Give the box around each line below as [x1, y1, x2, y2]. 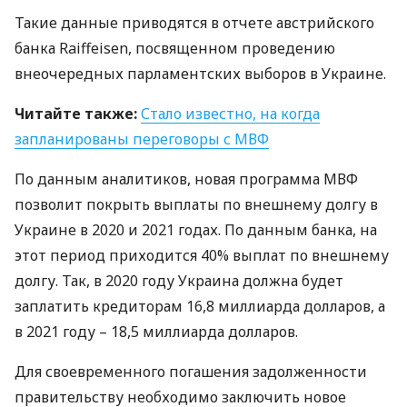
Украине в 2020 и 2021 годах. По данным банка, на [15, 220, 377, 240]
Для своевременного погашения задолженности [15, 362, 367, 382]
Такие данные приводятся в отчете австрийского [15, 13, 374, 33]
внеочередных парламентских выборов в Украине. [15, 64, 386, 84]
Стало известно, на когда [141, 104, 320, 124]
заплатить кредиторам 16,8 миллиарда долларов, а [15, 296, 385, 316]
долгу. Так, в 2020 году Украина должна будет [15, 271, 343, 291]
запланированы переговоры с [15, 129, 234, 149]
